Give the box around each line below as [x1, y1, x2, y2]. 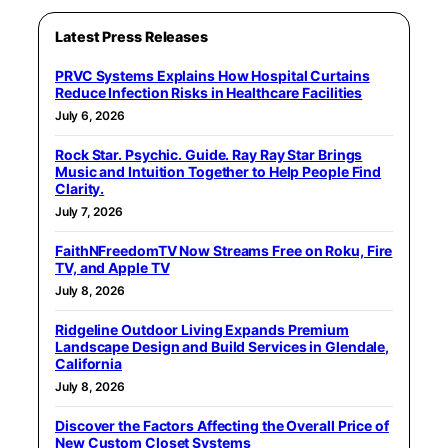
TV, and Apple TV [55, 259, 170, 277]
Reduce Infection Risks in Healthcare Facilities [55, 84, 363, 102]
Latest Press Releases [55, 28, 208, 46]
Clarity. [55, 180, 105, 198]
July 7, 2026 [55, 204, 123, 220]
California [55, 355, 122, 373]
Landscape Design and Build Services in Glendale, [55, 338, 390, 356]
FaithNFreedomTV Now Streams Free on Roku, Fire [55, 242, 393, 260]
